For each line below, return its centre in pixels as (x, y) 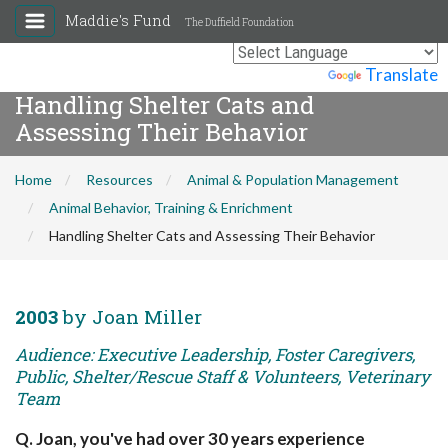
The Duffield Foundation (239, 22)
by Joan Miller (130, 316)
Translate (401, 74)
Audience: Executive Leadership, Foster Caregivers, (215, 354)
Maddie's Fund (120, 20)
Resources (119, 179)
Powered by (281, 74)
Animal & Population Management (293, 179)
